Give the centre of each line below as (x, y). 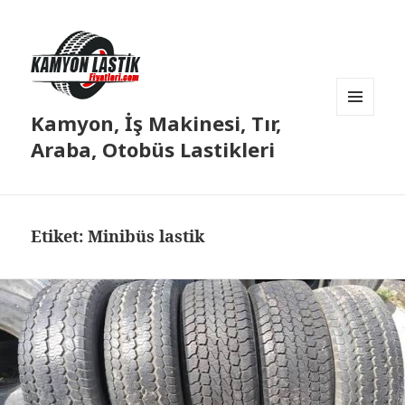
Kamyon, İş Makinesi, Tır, (156, 123)
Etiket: (60, 236)
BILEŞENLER (370, 154)
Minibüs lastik (146, 236)
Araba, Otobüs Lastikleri (153, 150)
